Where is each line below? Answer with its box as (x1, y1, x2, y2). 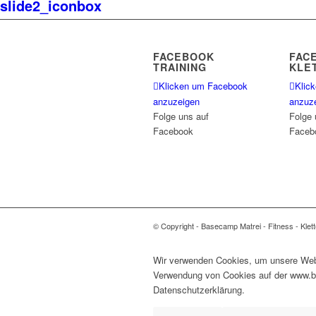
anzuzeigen (153, 95, 200, 109)
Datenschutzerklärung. (153, 282, 245, 296)
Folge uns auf (153, 109, 209, 123)
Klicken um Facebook (159, 79, 248, 93)
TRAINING (153, 60, 207, 75)
